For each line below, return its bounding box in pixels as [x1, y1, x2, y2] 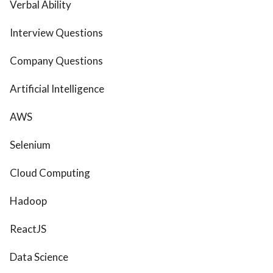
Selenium [10, 138, 51, 152]
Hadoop [10, 194, 47, 208]
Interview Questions [10, 26, 103, 40]
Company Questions [10, 54, 103, 68]
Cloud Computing [10, 166, 90, 180]
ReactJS [10, 222, 46, 236]
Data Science [10, 250, 68, 264]
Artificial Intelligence [10, 82, 104, 96]
